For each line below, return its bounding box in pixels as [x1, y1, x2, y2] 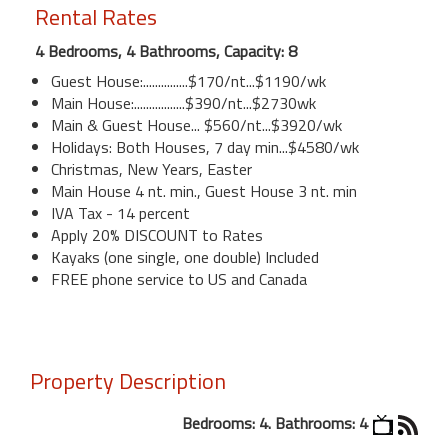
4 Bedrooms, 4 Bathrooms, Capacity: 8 [35, 38, 297, 63]
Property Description [30, 363, 226, 398]
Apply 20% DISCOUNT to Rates [51, 222, 263, 247]
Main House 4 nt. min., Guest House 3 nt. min [51, 178, 357, 203]
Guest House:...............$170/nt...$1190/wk [51, 68, 326, 93]
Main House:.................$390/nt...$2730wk [51, 90, 316, 115]
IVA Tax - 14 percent [51, 200, 190, 225]
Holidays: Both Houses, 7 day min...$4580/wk [51, 134, 359, 159]
